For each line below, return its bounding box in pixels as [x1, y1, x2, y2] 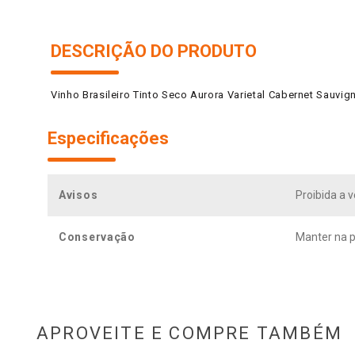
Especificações [48, 128, 169, 148]
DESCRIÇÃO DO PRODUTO [51, 40, 257, 61]
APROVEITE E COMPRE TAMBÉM [36, 323, 342, 343]
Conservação [59, 230, 136, 243]
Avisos [59, 188, 98, 201]
